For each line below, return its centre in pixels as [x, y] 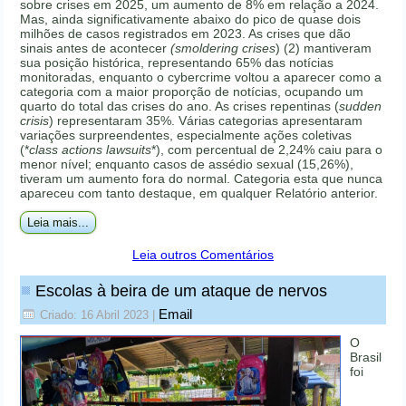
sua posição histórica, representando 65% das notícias [177, 63]
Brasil [366, 358]
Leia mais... [58, 223]
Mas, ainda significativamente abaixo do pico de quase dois [191, 19]
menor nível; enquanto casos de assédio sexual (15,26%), [187, 164]
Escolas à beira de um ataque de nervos [182, 291]
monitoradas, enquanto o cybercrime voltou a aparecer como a [201, 77]
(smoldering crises [223, 48]
